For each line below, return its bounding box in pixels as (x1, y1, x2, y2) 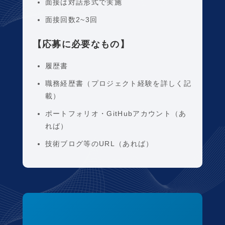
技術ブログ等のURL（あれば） (45, 140, 154, 148)
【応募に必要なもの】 (32, 39, 130, 49)
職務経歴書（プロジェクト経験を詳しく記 (45, 79, 192, 87)
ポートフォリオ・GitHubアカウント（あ (45, 109, 187, 118)
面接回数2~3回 (45, 16, 98, 24)
